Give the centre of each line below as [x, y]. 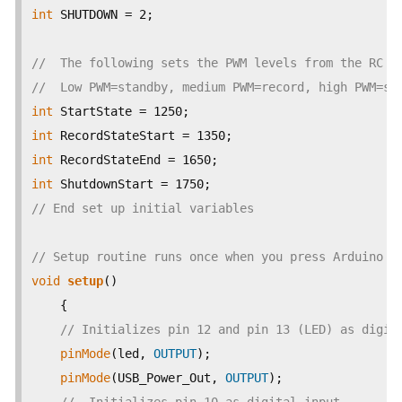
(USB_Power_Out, [168, 378]
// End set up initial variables [143, 208]
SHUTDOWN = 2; [103, 14]
